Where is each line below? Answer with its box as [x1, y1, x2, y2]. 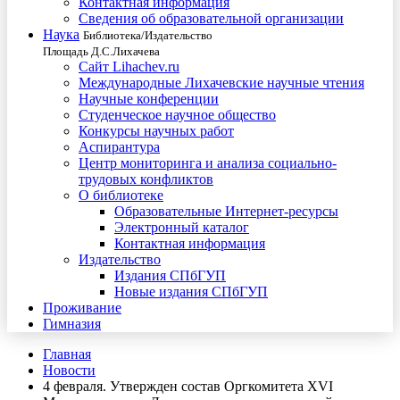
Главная [43, 346, 91, 362]
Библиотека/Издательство [83, 29, 212, 42]
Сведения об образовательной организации [79, 11, 344, 26]
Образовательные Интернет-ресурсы [114, 204, 338, 219]
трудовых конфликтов [79, 171, 213, 187]
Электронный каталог [114, 220, 249, 235]
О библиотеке [79, 187, 163, 203]
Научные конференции [79, 91, 219, 106]
